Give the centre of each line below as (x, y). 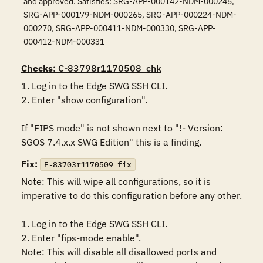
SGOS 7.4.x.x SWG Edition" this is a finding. (111, 142)
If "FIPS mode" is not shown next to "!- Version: (122, 128)
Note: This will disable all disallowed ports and (119, 252)
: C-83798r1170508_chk (107, 68)
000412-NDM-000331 (64, 42)
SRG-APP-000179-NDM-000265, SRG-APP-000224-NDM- (130, 15)
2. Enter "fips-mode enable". (81, 238)
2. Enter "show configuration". (84, 100)
